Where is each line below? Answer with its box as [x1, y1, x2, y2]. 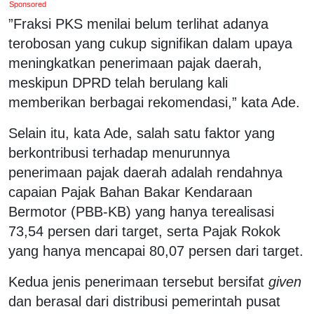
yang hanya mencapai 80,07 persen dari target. [8, 243, 303, 259]
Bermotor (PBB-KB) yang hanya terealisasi [8, 203, 274, 219]
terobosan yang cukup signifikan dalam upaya [8, 35, 292, 51]
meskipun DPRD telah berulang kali [8, 74, 228, 90]
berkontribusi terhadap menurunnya [8, 144, 230, 161]
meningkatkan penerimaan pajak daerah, [8, 55, 262, 71]
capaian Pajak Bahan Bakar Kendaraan [8, 184, 252, 200]
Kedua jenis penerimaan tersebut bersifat [8, 273, 268, 289]
